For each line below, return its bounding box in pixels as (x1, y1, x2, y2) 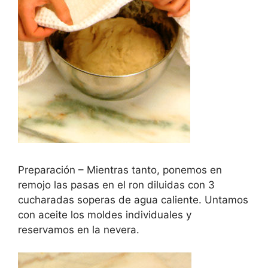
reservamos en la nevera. (18, 223, 139, 236)
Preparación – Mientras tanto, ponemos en (18, 163, 222, 176)
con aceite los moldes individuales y (18, 208, 191, 221)
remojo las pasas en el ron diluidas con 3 (18, 178, 215, 191)
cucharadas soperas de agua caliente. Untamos (18, 193, 248, 206)
